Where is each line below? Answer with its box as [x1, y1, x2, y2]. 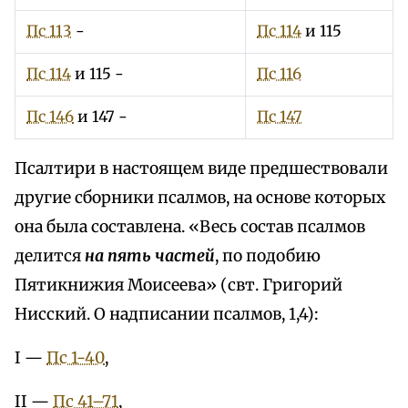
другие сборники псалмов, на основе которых [15, 188, 385, 209]
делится [15, 246, 85, 267]
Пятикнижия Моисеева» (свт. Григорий [15, 275, 342, 296]
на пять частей [85, 246, 215, 267]
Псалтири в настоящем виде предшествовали [15, 158, 388, 179]
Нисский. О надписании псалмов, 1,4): [15, 304, 319, 325]
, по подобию [215, 246, 321, 267]
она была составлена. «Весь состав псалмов [15, 217, 365, 238]
